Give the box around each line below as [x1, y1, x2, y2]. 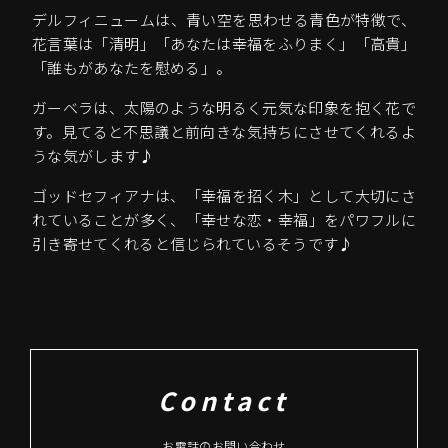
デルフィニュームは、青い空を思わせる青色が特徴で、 [32, 8, 416, 30]
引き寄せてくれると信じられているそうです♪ [32, 232, 354, 254]
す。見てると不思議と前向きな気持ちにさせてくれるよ [32, 120, 416, 142]
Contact [158, 381, 290, 418]
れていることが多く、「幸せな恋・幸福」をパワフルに [32, 208, 416, 230]
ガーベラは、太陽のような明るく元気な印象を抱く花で [32, 96, 416, 118]
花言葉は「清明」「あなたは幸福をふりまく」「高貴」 [32, 32, 416, 54]
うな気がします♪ [32, 144, 155, 166]
